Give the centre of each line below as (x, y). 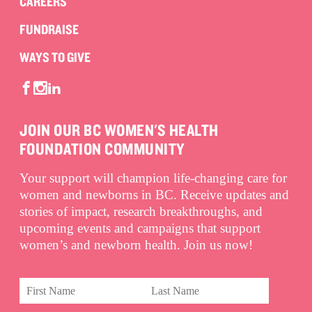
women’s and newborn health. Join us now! (136, 245)
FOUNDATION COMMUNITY (102, 149)
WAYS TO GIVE (55, 57)
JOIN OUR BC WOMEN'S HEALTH (119, 130)
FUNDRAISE (49, 29)
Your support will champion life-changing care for (153, 178)
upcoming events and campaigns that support (140, 228)
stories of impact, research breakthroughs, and (141, 212)
